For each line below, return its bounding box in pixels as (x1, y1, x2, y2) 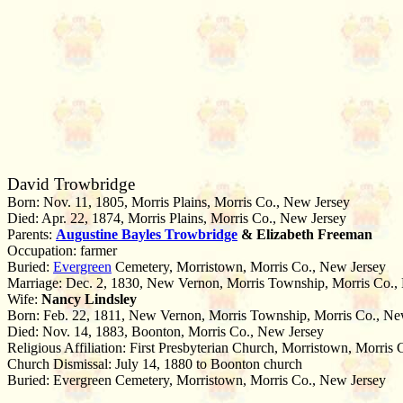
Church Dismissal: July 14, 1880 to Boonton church (7, 356, 302, 372)
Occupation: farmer (7, 243, 117, 258)
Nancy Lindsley (41, 291, 137, 307)
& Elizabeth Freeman (237, 227, 372, 242)
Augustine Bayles (56, 227, 165, 242)
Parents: (7, 227, 56, 242)
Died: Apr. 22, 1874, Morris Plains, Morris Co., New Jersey (7, 210, 346, 226)
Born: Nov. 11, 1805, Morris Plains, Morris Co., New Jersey (7, 194, 350, 210)
